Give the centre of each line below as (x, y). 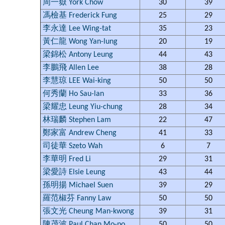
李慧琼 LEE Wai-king (77, 81)
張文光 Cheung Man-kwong (88, 211)
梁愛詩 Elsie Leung (74, 172)
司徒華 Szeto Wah (73, 146)
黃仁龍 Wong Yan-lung (80, 42)
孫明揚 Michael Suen (78, 185)
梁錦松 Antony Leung (78, 55)
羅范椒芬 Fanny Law (77, 198)
